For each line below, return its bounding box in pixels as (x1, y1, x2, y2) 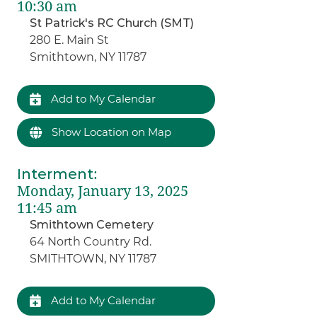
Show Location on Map (49, 125, 172, 139)
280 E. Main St (30, 33, 110, 47)
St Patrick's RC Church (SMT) (30, 16, 195, 30)
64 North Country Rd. (30, 234, 152, 248)
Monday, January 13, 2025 (17, 182, 189, 200)
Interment (17, 165, 94, 183)
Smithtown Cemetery (30, 217, 154, 231)
